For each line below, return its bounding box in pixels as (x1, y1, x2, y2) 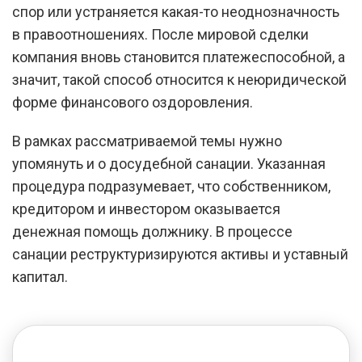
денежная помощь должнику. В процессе (12, 223, 293, 240)
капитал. (12, 268, 68, 285)
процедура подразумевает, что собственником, (12, 178, 330, 195)
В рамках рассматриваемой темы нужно (12, 133, 282, 149)
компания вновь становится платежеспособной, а (12, 48, 345, 65)
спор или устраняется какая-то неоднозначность (12, 3, 339, 20)
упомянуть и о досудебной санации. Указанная (12, 155, 326, 172)
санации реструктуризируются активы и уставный (12, 246, 348, 263)
